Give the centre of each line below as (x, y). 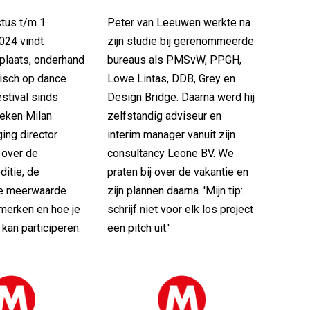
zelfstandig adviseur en (164, 116)
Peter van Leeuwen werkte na (179, 22)
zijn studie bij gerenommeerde (180, 41)
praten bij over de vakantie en (177, 172)
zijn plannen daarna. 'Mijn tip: (175, 190)
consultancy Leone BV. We (170, 153)
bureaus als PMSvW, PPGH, (174, 60)
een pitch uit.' (138, 228)
